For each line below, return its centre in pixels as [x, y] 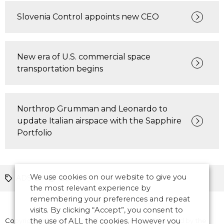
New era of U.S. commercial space [84, 57]
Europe [73, 178]
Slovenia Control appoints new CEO [88, 17]
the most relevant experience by [90, 188]
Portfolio [34, 133]
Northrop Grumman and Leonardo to [92, 109]
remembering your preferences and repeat [110, 199]
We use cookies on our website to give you [108, 177]
